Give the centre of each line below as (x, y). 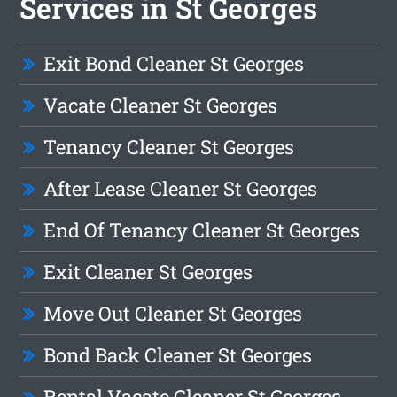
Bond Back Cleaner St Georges (178, 355)
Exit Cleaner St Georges (148, 272)
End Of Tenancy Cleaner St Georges (202, 230)
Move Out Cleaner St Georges (173, 314)
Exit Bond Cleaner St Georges (174, 64)
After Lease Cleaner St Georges (181, 189)
